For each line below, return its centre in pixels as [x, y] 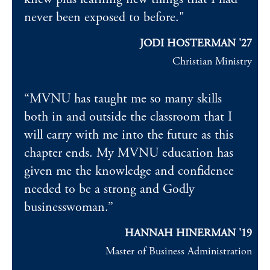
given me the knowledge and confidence [129, 171]
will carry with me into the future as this [129, 135]
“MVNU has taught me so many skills [123, 99]
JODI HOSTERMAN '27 [196, 43]
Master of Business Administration [179, 251]
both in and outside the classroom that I [128, 117]
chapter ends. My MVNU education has [129, 153]
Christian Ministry [212, 61]
